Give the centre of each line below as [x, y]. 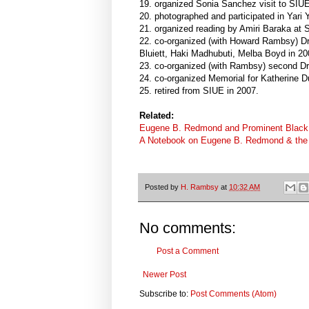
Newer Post [165, 274]
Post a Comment [188, 251]
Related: [157, 116]
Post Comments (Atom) [233, 293]
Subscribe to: [165, 293]
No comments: [188, 228]
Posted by [163, 187]
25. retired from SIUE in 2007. [199, 91]
